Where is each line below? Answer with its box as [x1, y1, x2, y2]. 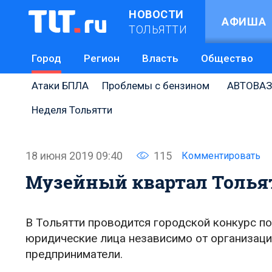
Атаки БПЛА [32, 80, 89, 92]
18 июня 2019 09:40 [25, 149, 123, 162]
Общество [201, 52, 253, 64]
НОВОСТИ [129, 7, 184, 21]
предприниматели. [25, 247, 123, 261]
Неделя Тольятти [32, 104, 112, 116]
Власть [142, 52, 178, 64]
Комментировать [182, 150, 260, 161]
